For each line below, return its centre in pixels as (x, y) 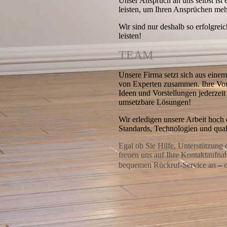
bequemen (136, 165)
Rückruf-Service (181, 165)
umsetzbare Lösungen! (156, 102)
